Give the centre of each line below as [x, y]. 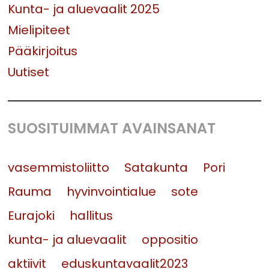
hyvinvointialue [112, 192]
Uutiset [29, 72]
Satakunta [156, 168]
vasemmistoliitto [59, 168]
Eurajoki [32, 216]
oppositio [170, 240]
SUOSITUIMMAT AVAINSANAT [112, 128]
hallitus [92, 216]
